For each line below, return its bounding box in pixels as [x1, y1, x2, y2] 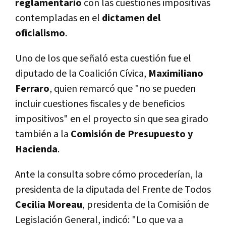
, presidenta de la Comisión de [82, 198, 209, 212]
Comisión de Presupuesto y [71, 128, 193, 141]
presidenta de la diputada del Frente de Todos [15, 183, 211, 197]
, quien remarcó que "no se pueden [49, 82, 196, 96]
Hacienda [15, 143, 58, 156]
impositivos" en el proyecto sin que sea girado [15, 112, 208, 126]
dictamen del [102, 12, 161, 25]
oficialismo [15, 27, 65, 40]
